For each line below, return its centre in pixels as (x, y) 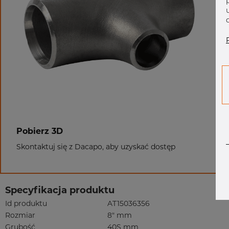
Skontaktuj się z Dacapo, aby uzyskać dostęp (96, 147)
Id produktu (26, 203)
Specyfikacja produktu (60, 190)
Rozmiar (20, 215)
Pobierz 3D (40, 131)
